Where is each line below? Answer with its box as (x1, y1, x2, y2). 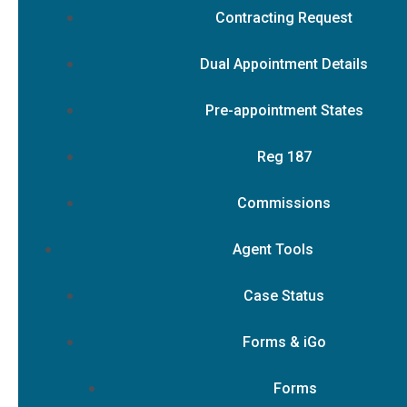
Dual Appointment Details (200, 55, 368, 73)
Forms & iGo (242, 333, 326, 351)
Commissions (237, 194, 331, 212)
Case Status (243, 287, 324, 304)
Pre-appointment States (204, 102, 363, 119)
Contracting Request (215, 9, 352, 26)
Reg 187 (256, 148, 312, 165)
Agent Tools (233, 241, 313, 258)
